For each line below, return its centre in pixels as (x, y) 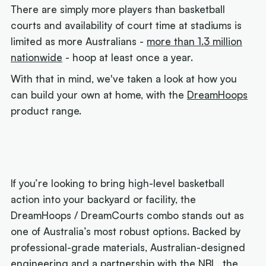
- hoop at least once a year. (128, 58)
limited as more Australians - (79, 42)
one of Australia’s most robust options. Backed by (126, 231)
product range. (46, 110)
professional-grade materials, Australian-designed (128, 247)
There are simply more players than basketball (118, 9)
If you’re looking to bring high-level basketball (118, 183)
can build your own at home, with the (99, 94)
